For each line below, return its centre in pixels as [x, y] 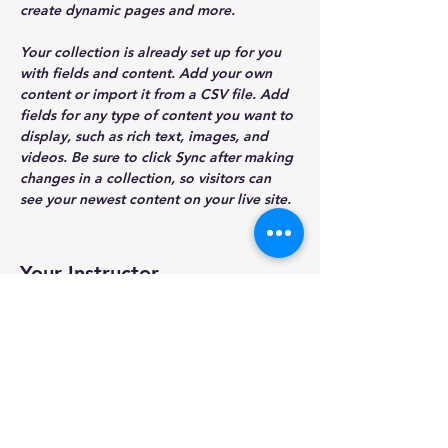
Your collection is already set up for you [152, 52]
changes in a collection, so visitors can [147, 178]
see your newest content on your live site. [157, 199]
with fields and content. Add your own [148, 73]
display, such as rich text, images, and [146, 136]
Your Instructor [89, 273]
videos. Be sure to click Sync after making [158, 157]
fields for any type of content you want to [158, 115]
